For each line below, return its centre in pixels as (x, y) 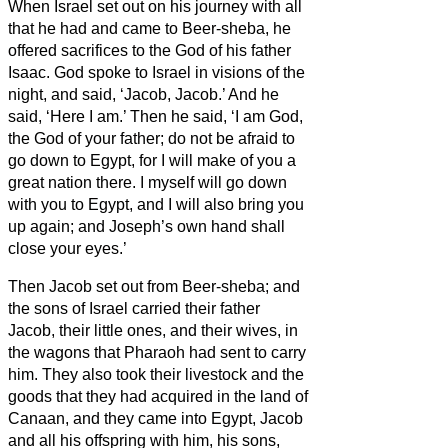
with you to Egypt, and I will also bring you (156, 204)
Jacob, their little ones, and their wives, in (153, 330)
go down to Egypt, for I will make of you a (152, 160)
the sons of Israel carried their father (134, 308)
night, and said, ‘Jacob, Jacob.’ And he (143, 94)
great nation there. (74, 182)
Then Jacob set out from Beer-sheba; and (154, 286)
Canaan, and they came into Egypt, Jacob (155, 418)
